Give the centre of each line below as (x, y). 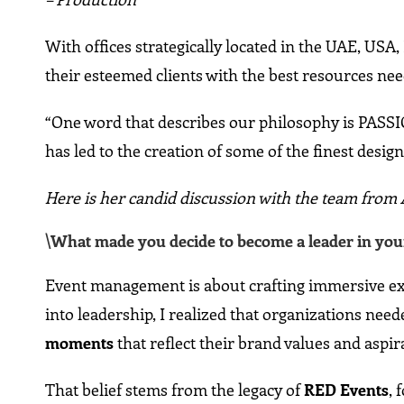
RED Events (347, 390)
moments (80, 343)
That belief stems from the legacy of (175, 390)
